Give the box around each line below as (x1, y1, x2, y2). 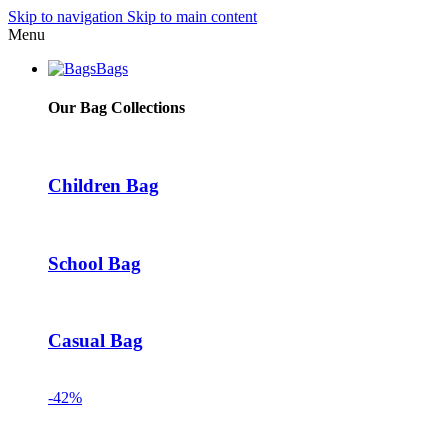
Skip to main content (127, 8, 257, 25)
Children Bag (48, 175, 159, 197)
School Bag (48, 252, 141, 274)
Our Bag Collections (48, 99, 185, 117)
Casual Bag (48, 330, 143, 352)
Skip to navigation (8, 8, 127, 25)
